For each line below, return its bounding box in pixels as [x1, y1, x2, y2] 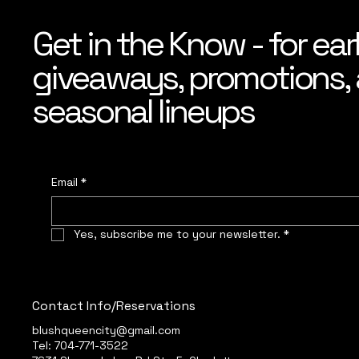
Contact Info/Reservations [32, 297, 196, 314]
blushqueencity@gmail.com [32, 322, 181, 337]
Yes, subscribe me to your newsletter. [74, 227, 281, 242]
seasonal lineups [32, 89, 254, 132]
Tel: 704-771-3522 [32, 337, 129, 353]
